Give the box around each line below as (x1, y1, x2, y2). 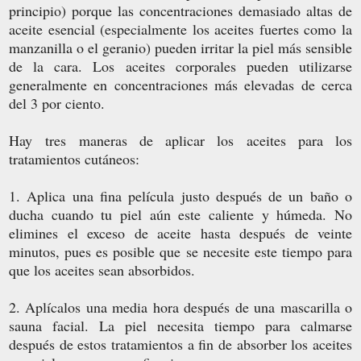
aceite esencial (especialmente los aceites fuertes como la (9, 19, 352, 39)
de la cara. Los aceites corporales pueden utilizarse (9, 56, 352, 76)
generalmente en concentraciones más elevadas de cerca (9, 74, 352, 94)
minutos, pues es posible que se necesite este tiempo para (9, 241, 352, 261)
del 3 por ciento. (9, 93, 105, 113)
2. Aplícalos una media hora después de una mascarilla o (9, 297, 352, 317)
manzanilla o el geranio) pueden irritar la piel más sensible (9, 37, 352, 57)
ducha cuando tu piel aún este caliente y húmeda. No (9, 204, 352, 224)
